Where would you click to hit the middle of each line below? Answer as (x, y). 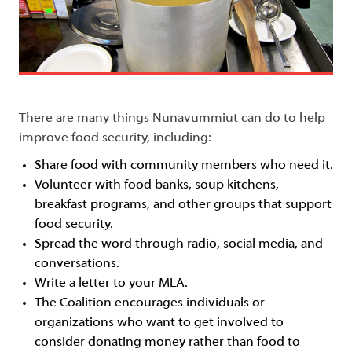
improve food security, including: (115, 137)
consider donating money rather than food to (167, 342)
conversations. (77, 263)
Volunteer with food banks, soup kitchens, (157, 185)
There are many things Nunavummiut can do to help (172, 118)
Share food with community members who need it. (184, 165)
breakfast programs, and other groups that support (183, 204)
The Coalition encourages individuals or (150, 302)
